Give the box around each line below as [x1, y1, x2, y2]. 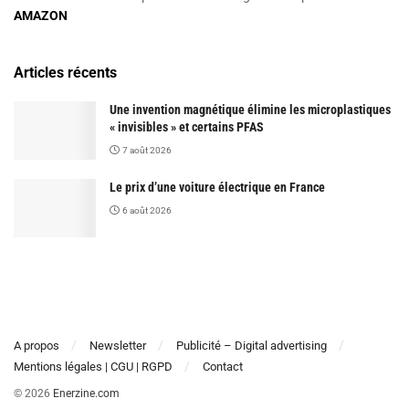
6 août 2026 [121, 204, 172, 215]
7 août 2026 [121, 144, 172, 155]
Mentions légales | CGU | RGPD [14, 360, 173, 374]
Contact [203, 360, 243, 374]
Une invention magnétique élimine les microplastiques [110, 101, 391, 117]
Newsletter [89, 339, 146, 353]
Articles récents [14, 63, 117, 81]
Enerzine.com [53, 387, 120, 401]
